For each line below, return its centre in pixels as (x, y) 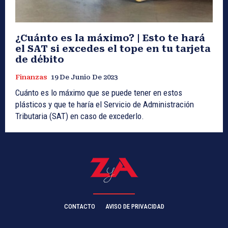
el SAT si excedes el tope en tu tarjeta (113, 48)
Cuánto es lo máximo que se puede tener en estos (99, 92)
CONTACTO (79, 206)
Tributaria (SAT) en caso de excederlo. (80, 116)
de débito (40, 59)
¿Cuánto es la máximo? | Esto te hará (110, 38)
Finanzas (31, 77)
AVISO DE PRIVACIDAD (135, 206)
